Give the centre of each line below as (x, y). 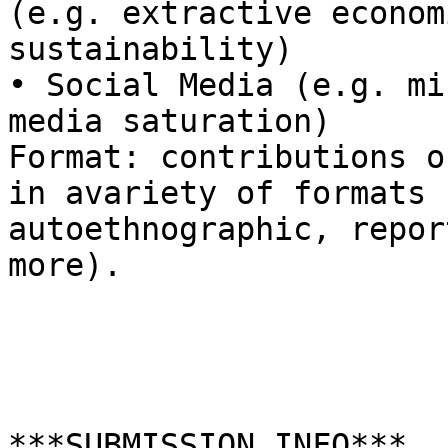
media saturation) (169, 121)
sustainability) (160, 49)
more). (65, 265)
